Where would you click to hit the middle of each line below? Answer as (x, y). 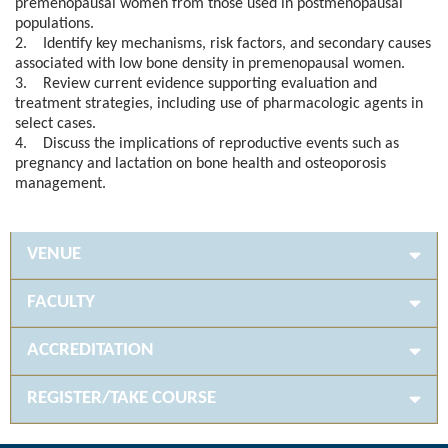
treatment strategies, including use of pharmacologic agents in (219, 104)
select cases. (55, 124)
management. (60, 184)
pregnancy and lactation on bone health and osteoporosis (200, 164)
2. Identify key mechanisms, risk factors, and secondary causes (223, 44)
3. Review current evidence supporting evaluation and (196, 84)
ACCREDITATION (90, 351)
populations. (54, 24)
